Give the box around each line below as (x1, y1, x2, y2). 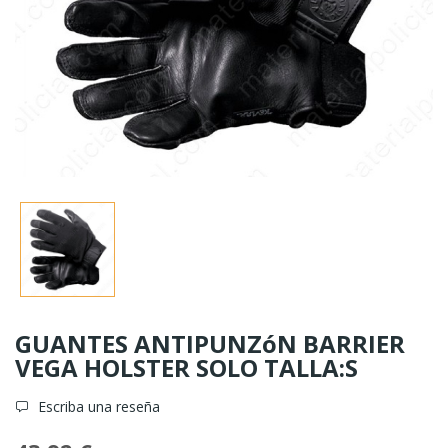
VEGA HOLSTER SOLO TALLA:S (15, 350, 358, 384)
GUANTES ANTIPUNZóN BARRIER (15, 326, 405, 360)
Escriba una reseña (34, 396, 160, 416)
